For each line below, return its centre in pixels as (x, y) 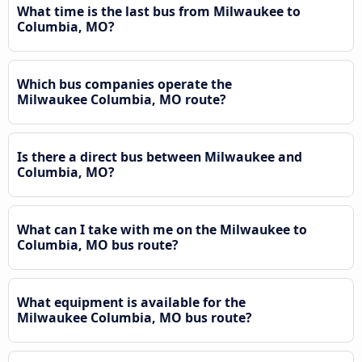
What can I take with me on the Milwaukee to (162, 229)
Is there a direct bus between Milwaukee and (160, 156)
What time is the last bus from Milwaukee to (159, 11)
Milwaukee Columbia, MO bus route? (135, 317)
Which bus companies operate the (124, 84)
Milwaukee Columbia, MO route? (122, 99)
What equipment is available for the (131, 302)
